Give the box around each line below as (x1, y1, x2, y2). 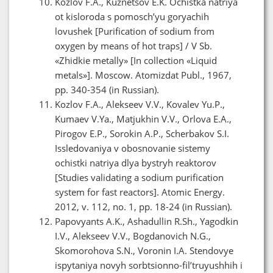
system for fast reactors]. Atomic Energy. (55, 185, 225, 198)
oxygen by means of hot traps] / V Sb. (55, 39, 212, 52)
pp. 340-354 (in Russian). (55, 83, 159, 96)
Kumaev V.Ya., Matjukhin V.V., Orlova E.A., (55, 112, 232, 125)
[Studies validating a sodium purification (55, 171, 224, 183)
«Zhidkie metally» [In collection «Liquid (55, 54, 217, 66)
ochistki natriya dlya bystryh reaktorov (55, 156, 216, 169)
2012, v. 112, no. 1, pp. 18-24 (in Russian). (55, 200, 232, 213)
